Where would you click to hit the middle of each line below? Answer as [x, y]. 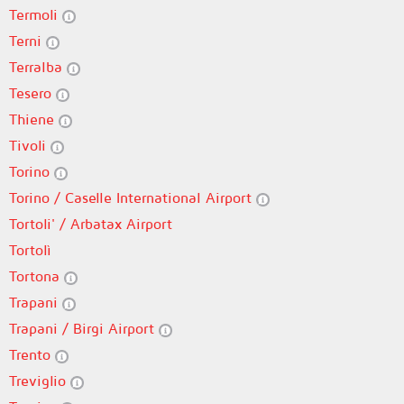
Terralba [38, 67]
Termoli [36, 14]
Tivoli [30, 145]
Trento [32, 354]
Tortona [37, 276]
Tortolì [30, 250]
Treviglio [40, 381]
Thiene [34, 119]
